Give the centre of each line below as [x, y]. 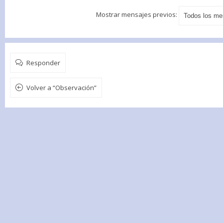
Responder [43, 62]
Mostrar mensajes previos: [137, 15]
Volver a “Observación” [61, 88]
